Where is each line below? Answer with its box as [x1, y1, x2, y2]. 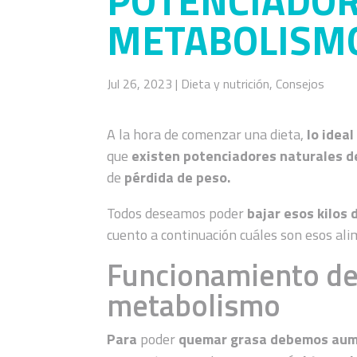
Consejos [276, 74, 325, 94]
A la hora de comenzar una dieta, [107, 123, 308, 145]
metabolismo [107, 281, 281, 328]
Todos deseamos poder [107, 202, 245, 224]
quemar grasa [178, 328, 268, 350]
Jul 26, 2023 [107, 74, 173, 94]
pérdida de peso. [124, 166, 231, 188]
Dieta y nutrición [181, 74, 270, 94]
